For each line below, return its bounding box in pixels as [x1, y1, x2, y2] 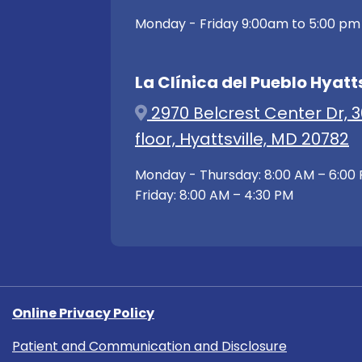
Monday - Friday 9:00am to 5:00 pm [135, 14, 360, 33]
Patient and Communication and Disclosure [12, 336, 287, 356]
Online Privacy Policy [12, 303, 154, 322]
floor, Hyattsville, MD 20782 [135, 127, 349, 150]
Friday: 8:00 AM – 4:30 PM [135, 185, 293, 204]
